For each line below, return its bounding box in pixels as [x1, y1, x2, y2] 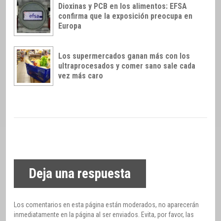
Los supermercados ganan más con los [58, 51, 190, 61]
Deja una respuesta [29, 166, 131, 182]
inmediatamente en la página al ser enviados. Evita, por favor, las [14, 210, 194, 219]
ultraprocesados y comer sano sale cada [58, 61, 195, 71]
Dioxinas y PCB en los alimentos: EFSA [58, 1, 187, 11]
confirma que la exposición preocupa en [58, 11, 192, 21]
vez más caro [58, 71, 103, 80]
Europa [58, 21, 81, 31]
